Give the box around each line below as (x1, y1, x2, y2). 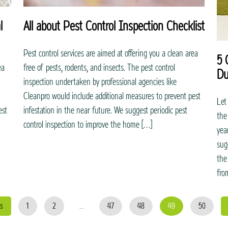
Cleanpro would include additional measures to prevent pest (23, 87, 201, 106)
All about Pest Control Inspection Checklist (23, 13, 205, 40)
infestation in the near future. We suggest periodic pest (23, 101, 187, 120)
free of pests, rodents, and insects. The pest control (23, 58, 175, 77)
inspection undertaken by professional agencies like (23, 72, 177, 92)
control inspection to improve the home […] (23, 115, 152, 134)
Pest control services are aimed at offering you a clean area (23, 44, 198, 63)
